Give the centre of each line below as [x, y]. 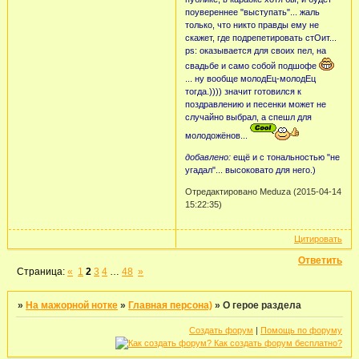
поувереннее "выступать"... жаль [252, 12]
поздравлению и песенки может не [255, 105]
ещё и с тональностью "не [285, 157]
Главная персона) [171, 305]
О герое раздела [262, 305]
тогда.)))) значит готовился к [243, 92]
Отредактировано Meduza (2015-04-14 [263, 192]
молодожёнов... [217, 136]
